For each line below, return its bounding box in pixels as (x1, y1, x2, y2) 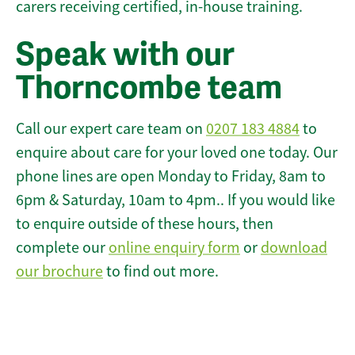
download (261, 238, 327, 258)
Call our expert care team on (16, 119, 206, 139)
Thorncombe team (16, 68, 282, 109)
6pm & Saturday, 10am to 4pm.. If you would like (16, 190, 335, 211)
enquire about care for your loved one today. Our (16, 143, 338, 163)
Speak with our (16, 35, 235, 75)
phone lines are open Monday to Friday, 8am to (16, 166, 326, 187)
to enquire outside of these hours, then (16, 214, 273, 235)
